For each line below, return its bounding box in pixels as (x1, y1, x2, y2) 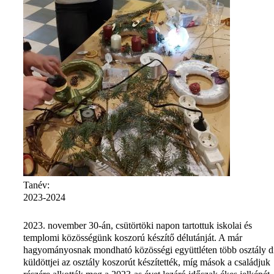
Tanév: (23, 179, 52, 190)
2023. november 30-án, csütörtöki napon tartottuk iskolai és (23, 220, 252, 231)
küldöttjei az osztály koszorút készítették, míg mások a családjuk (23, 256, 270, 267)
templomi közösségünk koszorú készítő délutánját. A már (23, 232, 242, 243)
